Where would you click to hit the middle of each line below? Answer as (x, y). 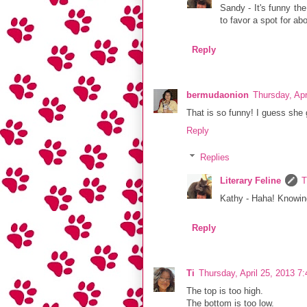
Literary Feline (250, 181)
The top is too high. (225, 291)
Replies (214, 157)
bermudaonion (218, 95)
